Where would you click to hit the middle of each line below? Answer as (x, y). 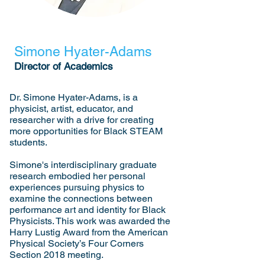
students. (28, 142)
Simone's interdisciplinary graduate (83, 165)
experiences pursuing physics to (77, 187)
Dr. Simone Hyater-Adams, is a (74, 97)
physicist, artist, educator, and (71, 109)
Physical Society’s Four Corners (77, 243)
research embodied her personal (77, 176)
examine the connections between (81, 198)
